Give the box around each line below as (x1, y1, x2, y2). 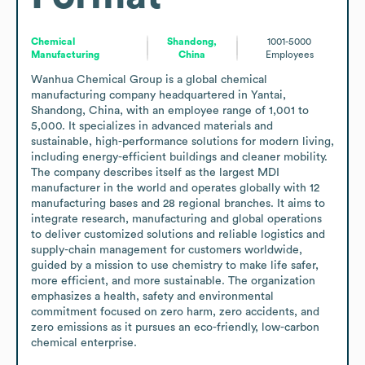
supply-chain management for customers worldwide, (31, 244, 302, 256)
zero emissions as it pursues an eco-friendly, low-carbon (31, 321, 319, 333)
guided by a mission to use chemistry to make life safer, (31, 259, 319, 271)
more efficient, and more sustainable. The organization (31, 275, 315, 287)
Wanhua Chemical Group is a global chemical (31, 73, 267, 86)
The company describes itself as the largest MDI (31, 166, 279, 178)
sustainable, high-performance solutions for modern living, (31, 135, 334, 147)
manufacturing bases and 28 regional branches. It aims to (31, 197, 325, 209)
